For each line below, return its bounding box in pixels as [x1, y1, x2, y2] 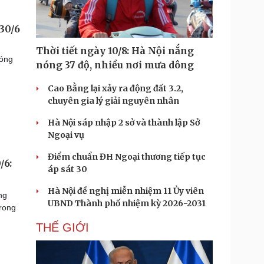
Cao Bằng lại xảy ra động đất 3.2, [48, 83, 183, 94]
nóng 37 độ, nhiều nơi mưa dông [36, 59, 194, 71]
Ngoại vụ [48, 130, 84, 140]
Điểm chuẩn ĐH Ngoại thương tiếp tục [48, 151, 206, 162]
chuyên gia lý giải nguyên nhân [48, 95, 179, 106]
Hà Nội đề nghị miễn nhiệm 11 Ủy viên [48, 186, 204, 196]
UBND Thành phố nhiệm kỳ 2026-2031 [48, 198, 206, 209]
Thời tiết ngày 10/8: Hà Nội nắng [36, 45, 194, 57]
